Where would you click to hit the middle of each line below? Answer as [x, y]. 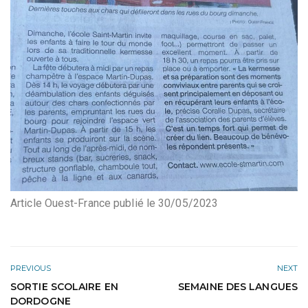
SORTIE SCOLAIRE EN [64, 287]
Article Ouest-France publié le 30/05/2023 [114, 203]
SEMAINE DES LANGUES [238, 287]
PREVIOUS [31, 268]
